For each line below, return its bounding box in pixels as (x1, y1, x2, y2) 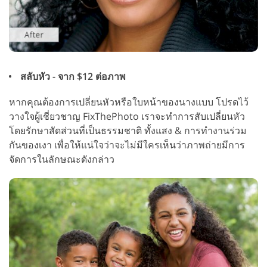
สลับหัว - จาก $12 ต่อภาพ (18, 69, 126, 83)
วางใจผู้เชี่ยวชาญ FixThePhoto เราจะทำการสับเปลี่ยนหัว (9, 109, 245, 123)
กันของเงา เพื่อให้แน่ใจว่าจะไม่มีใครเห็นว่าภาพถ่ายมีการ (9, 138, 245, 151)
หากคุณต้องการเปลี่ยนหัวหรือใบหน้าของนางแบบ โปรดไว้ (9, 95, 249, 108)
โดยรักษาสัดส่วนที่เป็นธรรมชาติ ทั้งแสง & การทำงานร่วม (9, 123, 247, 137)
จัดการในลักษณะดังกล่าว (9, 152, 114, 166)
